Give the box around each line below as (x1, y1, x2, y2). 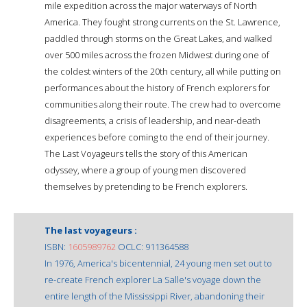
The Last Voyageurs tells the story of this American (45, 147, 247, 160)
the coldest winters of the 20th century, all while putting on (45, 64, 281, 77)
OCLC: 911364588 (116, 240, 188, 253)
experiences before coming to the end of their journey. (45, 130, 269, 143)
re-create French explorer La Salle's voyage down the (45, 273, 261, 286)
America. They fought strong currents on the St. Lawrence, (45, 15, 280, 28)
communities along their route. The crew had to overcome (45, 97, 281, 110)
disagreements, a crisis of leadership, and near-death (45, 114, 260, 127)
